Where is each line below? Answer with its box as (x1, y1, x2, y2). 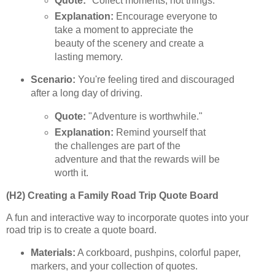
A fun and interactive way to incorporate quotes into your (6, 212, 249, 223)
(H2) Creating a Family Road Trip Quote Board (6, 190, 219, 201)
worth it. (55, 168, 89, 179)
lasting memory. (55, 51, 123, 62)
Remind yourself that (114, 127, 206, 138)
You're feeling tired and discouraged (75, 74, 234, 85)
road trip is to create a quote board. (6, 224, 157, 235)
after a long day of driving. (30, 88, 142, 99)
